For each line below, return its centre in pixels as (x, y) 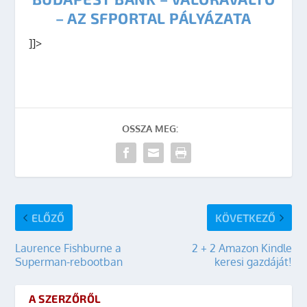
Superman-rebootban (69, 261)
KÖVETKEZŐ (245, 217)
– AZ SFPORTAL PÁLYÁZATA (153, 17)
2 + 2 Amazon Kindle (242, 248)
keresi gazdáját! (253, 261)
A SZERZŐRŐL (65, 298)
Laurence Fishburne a (69, 248)
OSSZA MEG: (150, 128)
